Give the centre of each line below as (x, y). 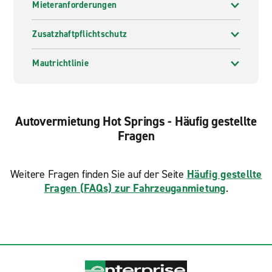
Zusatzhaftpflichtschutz (80, 34)
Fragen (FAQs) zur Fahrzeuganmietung (135, 188)
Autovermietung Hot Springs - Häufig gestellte (136, 121)
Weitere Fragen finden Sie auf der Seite (98, 174)
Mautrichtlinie (60, 63)
